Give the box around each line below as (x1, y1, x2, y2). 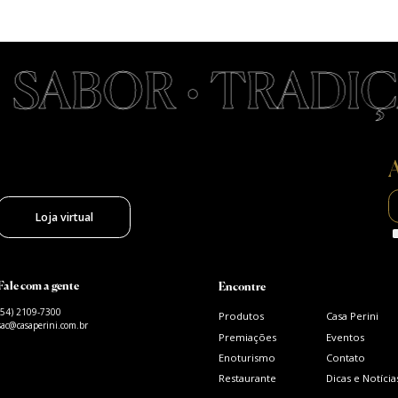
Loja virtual (35, 209, 93, 225)
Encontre (218, 282, 266, 294)
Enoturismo (218, 350, 275, 364)
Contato (325, 350, 365, 364)
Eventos (325, 330, 364, 344)
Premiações (218, 330, 276, 344)
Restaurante (218, 371, 276, 386)
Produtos (218, 309, 264, 323)
